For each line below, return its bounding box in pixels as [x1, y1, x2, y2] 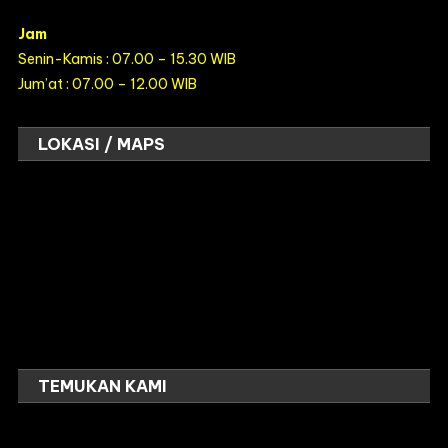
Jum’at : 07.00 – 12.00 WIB [18, 75, 198, 93]
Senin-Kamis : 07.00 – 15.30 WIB [18, 50, 237, 68]
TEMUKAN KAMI [38, 376, 168, 396]
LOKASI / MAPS [38, 134, 166, 154]
